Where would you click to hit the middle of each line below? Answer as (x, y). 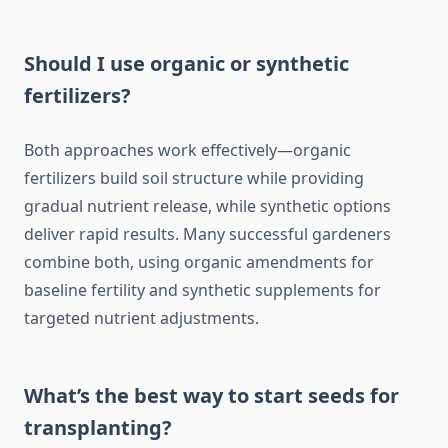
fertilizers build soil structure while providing (194, 178)
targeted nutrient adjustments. (141, 318)
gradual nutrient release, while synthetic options (207, 206)
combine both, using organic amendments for (199, 262)
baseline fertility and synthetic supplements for (202, 290)
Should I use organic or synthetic (186, 64)
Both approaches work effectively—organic (187, 150)
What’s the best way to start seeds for (211, 396)
